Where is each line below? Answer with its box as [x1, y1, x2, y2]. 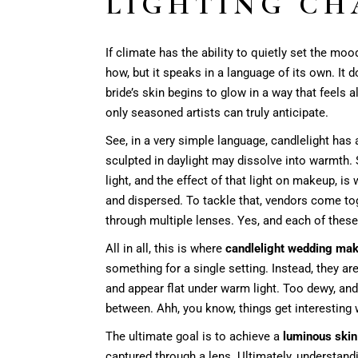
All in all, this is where [105, 241, 225, 256]
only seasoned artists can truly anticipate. [105, 105, 328, 120]
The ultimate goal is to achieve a [105, 328, 283, 344]
